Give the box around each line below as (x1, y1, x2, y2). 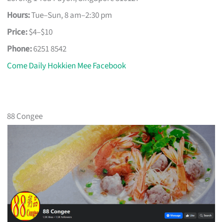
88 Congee (7, 111, 43, 123)
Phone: (7, 43, 32, 55)
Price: (7, 26, 28, 39)
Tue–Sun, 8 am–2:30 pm (30, 9, 112, 22)
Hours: (7, 9, 30, 22)
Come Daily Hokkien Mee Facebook (7, 60, 126, 72)
